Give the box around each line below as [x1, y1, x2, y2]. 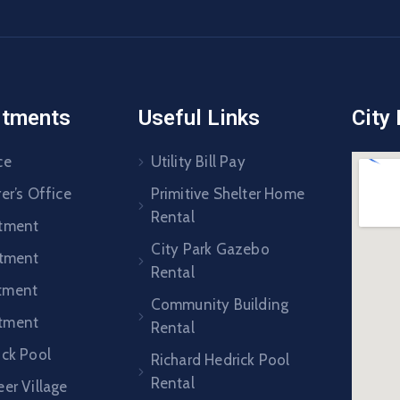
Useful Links [138, 105, 261, 130]
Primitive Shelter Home [150, 185, 304, 203]
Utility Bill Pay [150, 153, 246, 171]
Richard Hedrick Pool [150, 351, 290, 369]
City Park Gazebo [150, 240, 270, 258]
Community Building [150, 296, 289, 313]
